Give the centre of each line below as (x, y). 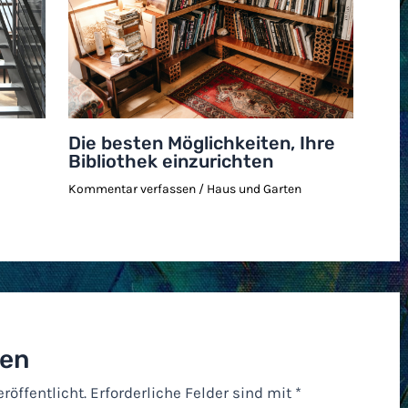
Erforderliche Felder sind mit (193, 392)
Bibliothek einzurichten (171, 161)
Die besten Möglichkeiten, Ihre (202, 143)
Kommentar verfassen (133, 189)
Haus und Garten (255, 189)
